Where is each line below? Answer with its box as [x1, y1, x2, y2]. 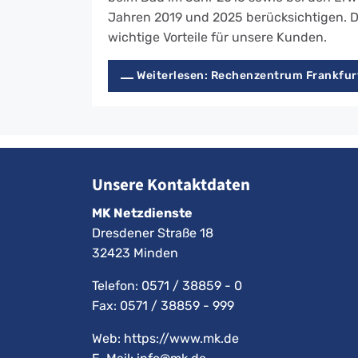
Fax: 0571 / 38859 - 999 [92, 298, 234, 314]
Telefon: [92, 278, 141, 294]
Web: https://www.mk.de [92, 331, 239, 347]
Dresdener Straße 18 [92, 225, 213, 241]
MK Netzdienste [92, 205, 193, 221]
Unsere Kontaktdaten [92, 173, 250, 197]
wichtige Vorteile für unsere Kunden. [108, 30, 327, 46]
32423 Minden [92, 245, 178, 261]
